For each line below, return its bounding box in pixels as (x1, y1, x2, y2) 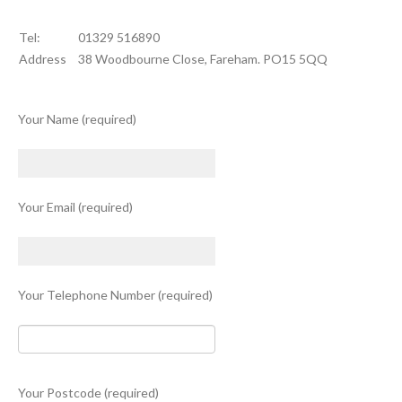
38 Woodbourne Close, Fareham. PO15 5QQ (78, 51, 328, 66)
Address (19, 51, 66, 66)
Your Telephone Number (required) (18, 287, 213, 302)
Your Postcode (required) (18, 385, 159, 400)
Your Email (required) (18, 199, 133, 214)
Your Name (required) (18, 111, 136, 127)
